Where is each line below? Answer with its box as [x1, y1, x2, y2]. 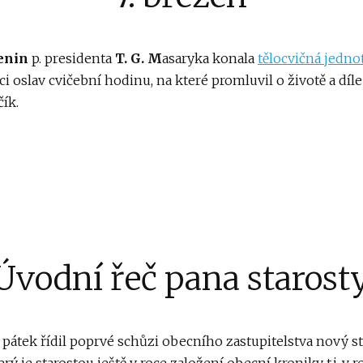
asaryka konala [162, 50, 258, 67]
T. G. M [115, 50, 162, 67]
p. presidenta [28, 50, 115, 67]
